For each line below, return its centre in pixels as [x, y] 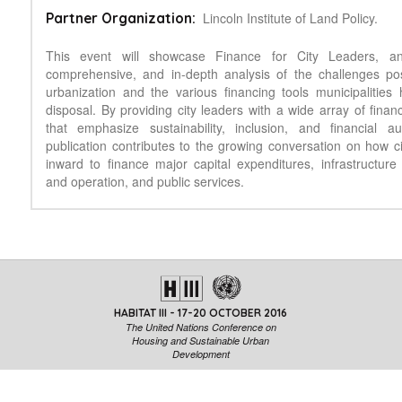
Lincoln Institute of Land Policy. [290, 18]
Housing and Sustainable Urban [201, 341]
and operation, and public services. [146, 181]
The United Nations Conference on [201, 327]
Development [201, 354]
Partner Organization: [120, 18]
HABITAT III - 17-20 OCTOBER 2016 [201, 313]
